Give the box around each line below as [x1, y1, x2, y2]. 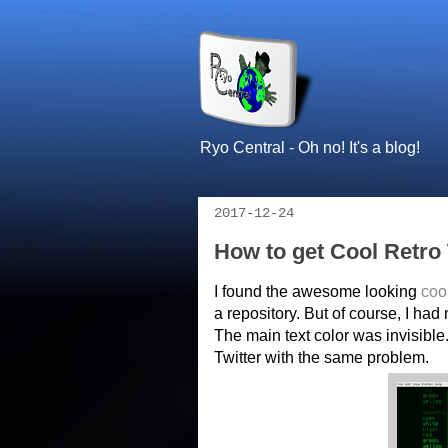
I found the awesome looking [214, 283, 421, 300]
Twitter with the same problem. [214, 349, 429, 366]
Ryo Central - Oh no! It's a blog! [200, 139, 420, 156]
